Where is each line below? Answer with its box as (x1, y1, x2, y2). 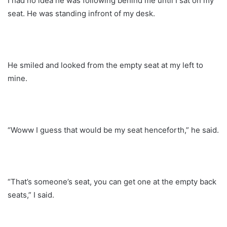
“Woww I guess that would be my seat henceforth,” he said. (8, 125, 219, 135)
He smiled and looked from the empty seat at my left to (8, 60, 203, 70)
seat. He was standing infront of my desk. (8, 8, 155, 18)
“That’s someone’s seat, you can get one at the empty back (8, 176, 216, 186)
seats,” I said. (8, 190, 54, 200)
